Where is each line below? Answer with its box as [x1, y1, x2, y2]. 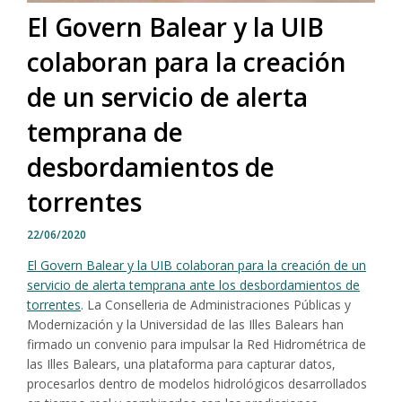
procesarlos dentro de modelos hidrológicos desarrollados [27, 374, 367, 392]
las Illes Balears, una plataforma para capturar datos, [27, 354, 336, 372]
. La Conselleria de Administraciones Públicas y [81, 295, 351, 313]
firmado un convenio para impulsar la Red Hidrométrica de [27, 335, 366, 353]
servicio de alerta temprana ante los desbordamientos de [27, 275, 360, 293]
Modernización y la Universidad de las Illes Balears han [27, 315, 344, 333]
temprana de [27, 114, 183, 149]
